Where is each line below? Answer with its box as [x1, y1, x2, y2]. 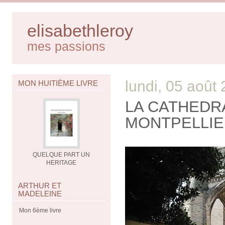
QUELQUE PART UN [33, 151, 90, 158]
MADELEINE [18, 189, 62, 198]
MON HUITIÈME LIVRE [18, 79, 98, 87]
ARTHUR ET [18, 181, 61, 190]
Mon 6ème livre [19, 207, 61, 214]
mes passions [27, 39, 105, 53]
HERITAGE [46, 159, 77, 166]
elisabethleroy [27, 22, 133, 40]
